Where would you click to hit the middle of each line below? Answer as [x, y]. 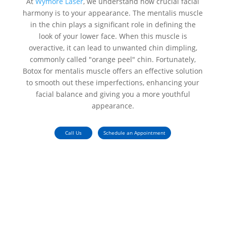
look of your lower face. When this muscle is [113, 36]
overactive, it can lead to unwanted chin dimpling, [113, 48]
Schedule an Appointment [135, 133]
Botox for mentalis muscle [67, 71]
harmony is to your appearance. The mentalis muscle [113, 13]
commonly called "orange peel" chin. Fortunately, [113, 60]
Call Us [74, 133]
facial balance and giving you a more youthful [113, 94]
